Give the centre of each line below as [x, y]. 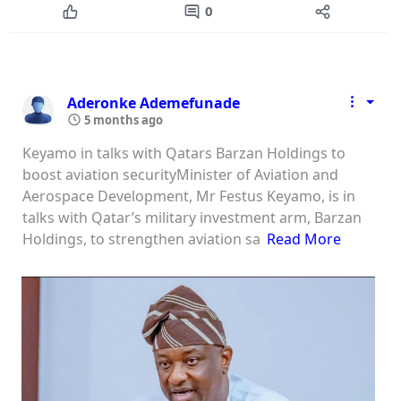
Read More [304, 239]
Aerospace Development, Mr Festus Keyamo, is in [189, 196]
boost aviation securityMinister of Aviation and [180, 174]
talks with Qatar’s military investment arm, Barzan [192, 217]
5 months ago [122, 119]
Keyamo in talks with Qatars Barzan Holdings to [184, 153]
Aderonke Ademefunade [154, 102]
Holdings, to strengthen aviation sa [141, 239]
